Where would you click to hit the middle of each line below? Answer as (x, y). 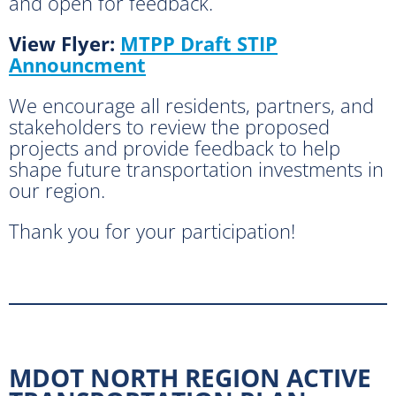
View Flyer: (65, 43)
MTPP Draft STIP (199, 43)
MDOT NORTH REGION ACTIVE (190, 377)
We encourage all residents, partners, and (191, 105)
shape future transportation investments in (196, 168)
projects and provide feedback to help (175, 147)
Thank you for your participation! (152, 230)
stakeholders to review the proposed (169, 126)
